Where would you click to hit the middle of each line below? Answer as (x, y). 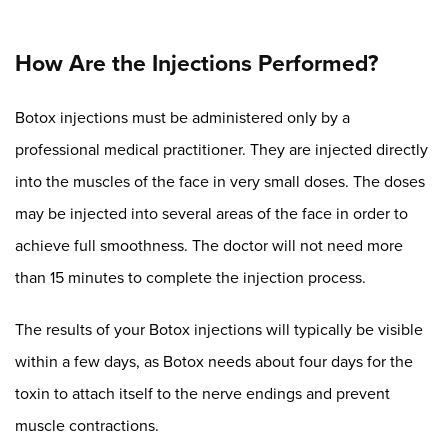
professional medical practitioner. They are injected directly (221, 149)
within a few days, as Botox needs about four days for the (214, 361)
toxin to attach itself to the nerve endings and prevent (202, 393)
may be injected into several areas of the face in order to (211, 213)
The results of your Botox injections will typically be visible (219, 329)
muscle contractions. (87, 425)
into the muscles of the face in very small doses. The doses (220, 181)
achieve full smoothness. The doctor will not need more (209, 245)
